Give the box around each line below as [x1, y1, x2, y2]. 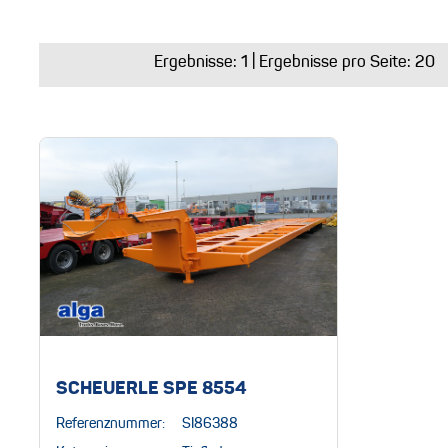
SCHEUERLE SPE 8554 [56, 379, 251, 398]
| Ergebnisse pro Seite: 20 [247, 55, 435, 71]
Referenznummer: [56, 416, 165, 431]
